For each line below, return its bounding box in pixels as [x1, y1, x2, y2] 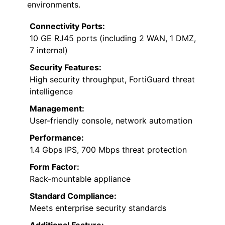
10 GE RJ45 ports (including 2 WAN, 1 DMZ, [30, 33, 196, 43]
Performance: [30, 132, 84, 143]
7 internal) [30, 45, 68, 55]
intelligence [30, 86, 73, 96]
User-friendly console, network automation [30, 115, 192, 126]
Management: [30, 103, 84, 114]
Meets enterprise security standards [30, 202, 166, 213]
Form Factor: [30, 161, 79, 172]
